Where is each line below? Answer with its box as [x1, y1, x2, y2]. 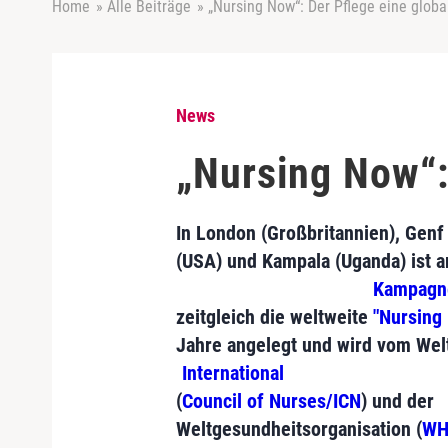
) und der [361, 389, 434, 413]
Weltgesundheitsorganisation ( [176, 417, 422, 441]
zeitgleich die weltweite [176, 305, 373, 329]
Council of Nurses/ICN [182, 389, 361, 413]
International [182, 361, 284, 385]
